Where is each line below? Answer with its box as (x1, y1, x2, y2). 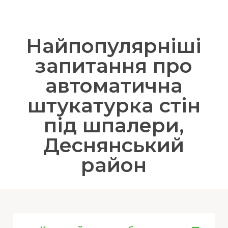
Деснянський (43, 132, 185, 157)
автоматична (45, 73, 183, 98)
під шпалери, (43, 112, 184, 137)
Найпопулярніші (26, 33, 202, 58)
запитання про (35, 53, 193, 78)
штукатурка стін (27, 93, 201, 118)
